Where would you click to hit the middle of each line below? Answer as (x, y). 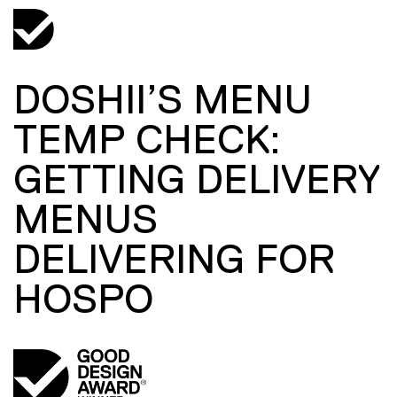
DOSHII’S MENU (163, 99)
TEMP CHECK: (147, 139)
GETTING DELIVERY (197, 179)
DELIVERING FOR (174, 259)
